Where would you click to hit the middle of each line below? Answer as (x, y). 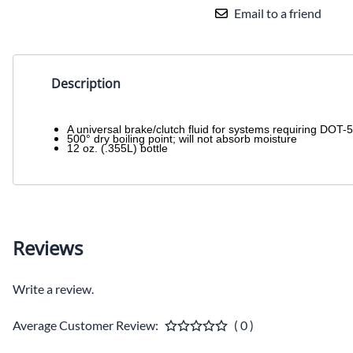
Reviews (48, 248)
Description (86, 84)
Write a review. (53, 289)
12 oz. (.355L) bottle (117, 149)
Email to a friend (277, 13)
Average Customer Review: (85, 325)
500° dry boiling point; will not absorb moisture (182, 139)
